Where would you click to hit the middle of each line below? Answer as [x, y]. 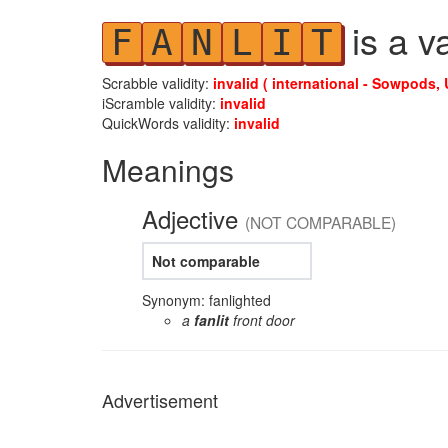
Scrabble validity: [157, 83]
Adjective [193, 218]
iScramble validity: [161, 103]
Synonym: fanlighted [206, 300]
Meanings [168, 169]
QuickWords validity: [168, 123]
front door [262, 320]
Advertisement [160, 400]
